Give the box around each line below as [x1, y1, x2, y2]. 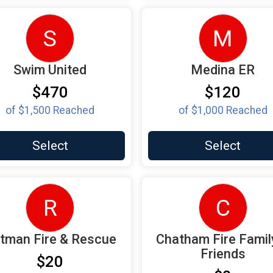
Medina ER [191, 62, 255, 77]
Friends [200, 246, 246, 261]
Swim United [13, 62, 87, 77]
